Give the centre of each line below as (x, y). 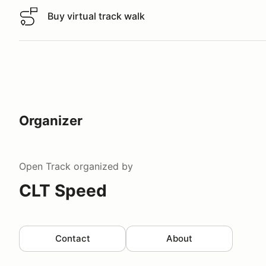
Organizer (51, 120)
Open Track (45, 166)
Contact (72, 238)
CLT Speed (63, 190)
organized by (102, 166)
